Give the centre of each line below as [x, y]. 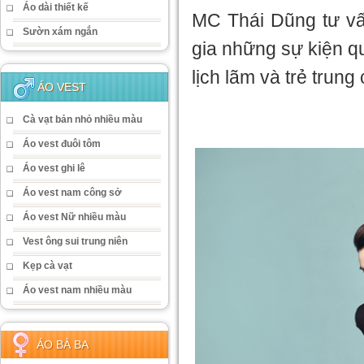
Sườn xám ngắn [60, 32]
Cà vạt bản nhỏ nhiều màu [82, 119]
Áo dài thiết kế [56, 7]
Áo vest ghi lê [54, 168]
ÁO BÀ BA [63, 344]
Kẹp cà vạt [48, 266]
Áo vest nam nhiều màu [77, 290]
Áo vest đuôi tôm [62, 144]
